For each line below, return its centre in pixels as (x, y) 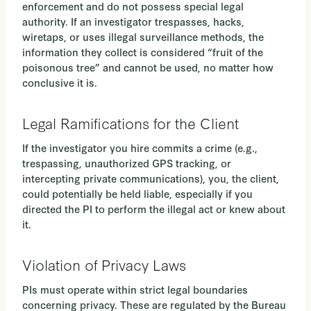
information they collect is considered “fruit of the (143, 52)
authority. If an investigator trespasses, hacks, (133, 22)
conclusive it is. (60, 83)
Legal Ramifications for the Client (131, 123)
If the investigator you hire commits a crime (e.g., (140, 148)
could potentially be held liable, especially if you (137, 194)
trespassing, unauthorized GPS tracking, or (127, 163)
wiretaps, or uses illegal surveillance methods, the (143, 37)
